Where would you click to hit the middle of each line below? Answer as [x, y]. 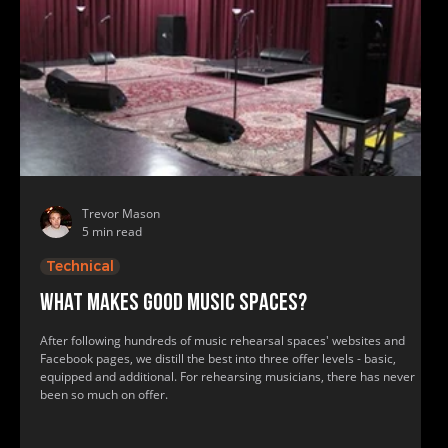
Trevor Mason [121, 213]
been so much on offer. [104, 394]
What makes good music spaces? [173, 304]
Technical [80, 266]
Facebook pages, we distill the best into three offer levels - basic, [218, 358]
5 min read [112, 231]
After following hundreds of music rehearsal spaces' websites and [222, 340]
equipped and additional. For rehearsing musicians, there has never [227, 376]
